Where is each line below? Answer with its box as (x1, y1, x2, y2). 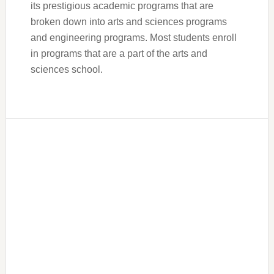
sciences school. (30, 64, 103, 75)
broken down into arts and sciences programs (30, 17, 227, 27)
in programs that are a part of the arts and (30, 48, 207, 59)
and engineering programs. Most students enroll (30, 32, 237, 43)
